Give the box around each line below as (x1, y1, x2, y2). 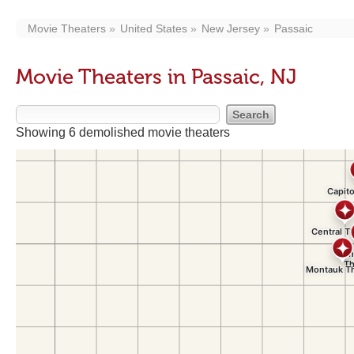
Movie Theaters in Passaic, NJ (16, 65, 297, 89)
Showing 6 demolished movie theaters (16, 126, 230, 139)
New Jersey (201, 22, 260, 35)
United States (120, 22, 187, 35)
